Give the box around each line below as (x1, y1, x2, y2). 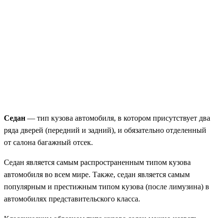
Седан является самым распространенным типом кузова (4, 158, 191, 167)
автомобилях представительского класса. (4, 195, 140, 203)
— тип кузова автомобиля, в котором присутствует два (25, 114, 210, 123)
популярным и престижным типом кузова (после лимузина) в (4, 182, 209, 191)
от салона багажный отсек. (4, 138, 93, 147)
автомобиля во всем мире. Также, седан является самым (4, 170, 190, 179)
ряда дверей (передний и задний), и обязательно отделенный (4, 126, 206, 135)
